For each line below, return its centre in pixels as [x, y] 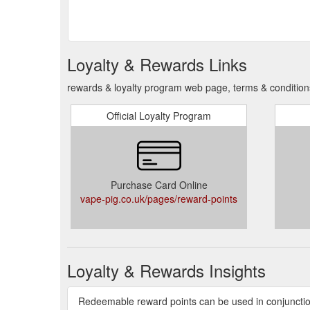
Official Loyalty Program [159, 116]
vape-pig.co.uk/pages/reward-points [159, 199]
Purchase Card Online [159, 185]
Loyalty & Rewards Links [157, 64]
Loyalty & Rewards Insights [166, 270]
